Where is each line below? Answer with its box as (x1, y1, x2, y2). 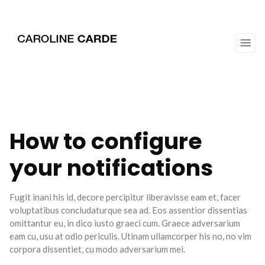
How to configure (9, 126, 202, 157)
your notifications (9, 153, 213, 183)
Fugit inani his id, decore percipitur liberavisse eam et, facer (9, 192, 241, 202)
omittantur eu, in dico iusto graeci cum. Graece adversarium (9, 218, 240, 228)
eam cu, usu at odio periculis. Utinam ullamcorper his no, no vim (9, 231, 251, 241)
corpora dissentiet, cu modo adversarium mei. (9, 244, 185, 254)
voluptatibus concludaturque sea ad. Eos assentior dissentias (9, 205, 247, 215)
